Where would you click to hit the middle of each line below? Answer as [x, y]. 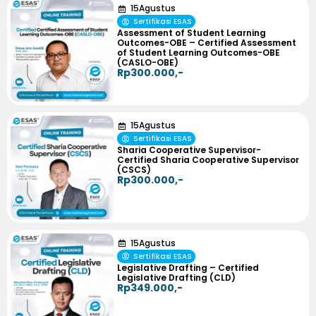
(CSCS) [134, 170]
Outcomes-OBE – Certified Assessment [207, 43]
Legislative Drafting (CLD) [177, 277]
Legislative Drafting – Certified [188, 267]
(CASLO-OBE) [148, 63]
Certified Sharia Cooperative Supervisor [208, 160]
